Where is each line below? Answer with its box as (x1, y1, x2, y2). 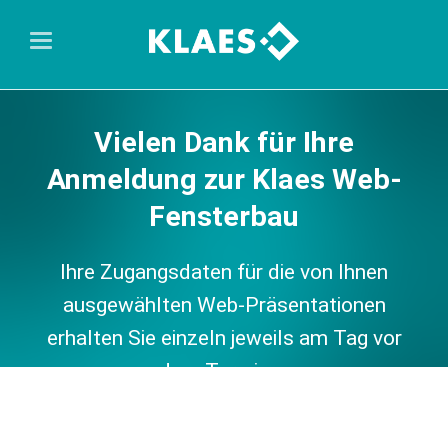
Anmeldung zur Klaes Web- (46, 163, 402, 197)
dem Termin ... (159, 359, 289, 384)
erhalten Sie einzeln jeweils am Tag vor (46, 326, 402, 351)
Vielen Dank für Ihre (94, 126, 354, 160)
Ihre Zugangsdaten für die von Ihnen (60, 260, 388, 285)
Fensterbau (149, 200, 299, 234)
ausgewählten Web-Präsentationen (62, 293, 386, 318)
